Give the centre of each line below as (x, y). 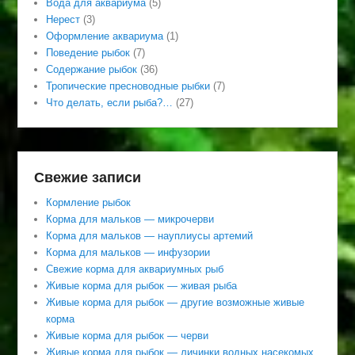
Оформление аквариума (105, 36)
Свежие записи (88, 177)
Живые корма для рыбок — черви (128, 336)
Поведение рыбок (88, 53)
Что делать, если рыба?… (110, 103)
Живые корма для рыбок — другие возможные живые (176, 303)
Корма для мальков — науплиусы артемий (150, 236)
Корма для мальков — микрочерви (130, 219)
